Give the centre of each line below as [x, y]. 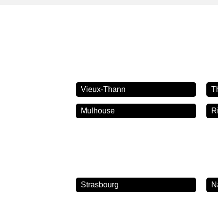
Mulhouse [98, 110]
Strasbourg [100, 184]
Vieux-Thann [103, 89]
